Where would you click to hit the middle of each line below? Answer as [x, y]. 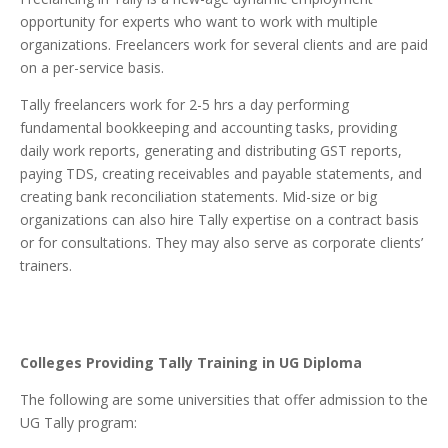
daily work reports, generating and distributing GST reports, [211, 151]
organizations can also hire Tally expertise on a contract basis [219, 220]
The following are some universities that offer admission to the [224, 400]
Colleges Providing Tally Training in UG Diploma [193, 363]
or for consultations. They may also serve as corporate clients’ [221, 243]
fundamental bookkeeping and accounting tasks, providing [208, 128]
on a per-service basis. [92, 68]
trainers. [46, 266]
